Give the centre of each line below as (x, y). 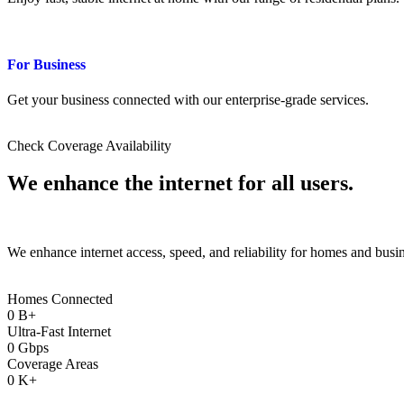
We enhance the (83, 183)
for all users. (293, 183)
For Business (46, 64)
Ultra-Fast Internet (59, 331)
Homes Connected (60, 298)
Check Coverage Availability (89, 145)
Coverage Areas (53, 363)
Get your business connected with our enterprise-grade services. (188, 99)
